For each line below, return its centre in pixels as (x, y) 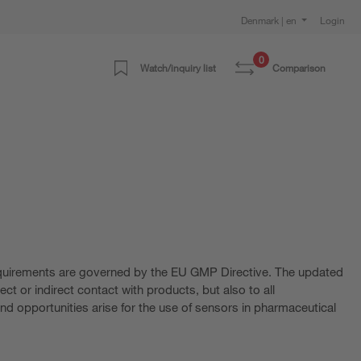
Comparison (299, 67)
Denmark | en (270, 20)
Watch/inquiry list (178, 67)
